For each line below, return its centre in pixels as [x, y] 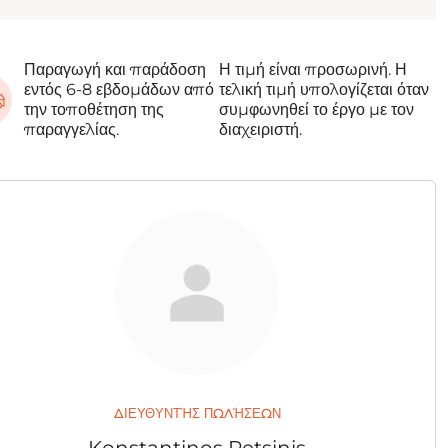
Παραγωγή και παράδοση [115, 69]
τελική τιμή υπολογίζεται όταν [323, 89]
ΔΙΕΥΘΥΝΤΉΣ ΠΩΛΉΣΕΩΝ [197, 413]
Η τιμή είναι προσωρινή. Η [312, 69]
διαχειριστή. [262, 129]
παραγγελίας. [71, 129]
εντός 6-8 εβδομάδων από [119, 89]
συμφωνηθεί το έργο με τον [316, 109]
